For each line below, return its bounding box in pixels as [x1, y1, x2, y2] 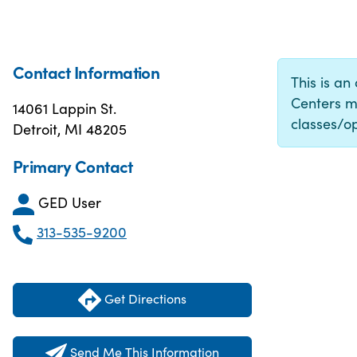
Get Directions [101, 288, 186, 307]
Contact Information [13, 60, 160, 84]
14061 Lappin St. [13, 98, 116, 118]
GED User [38, 192, 101, 212]
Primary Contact [13, 154, 133, 178]
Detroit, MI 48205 [13, 119, 127, 139]
